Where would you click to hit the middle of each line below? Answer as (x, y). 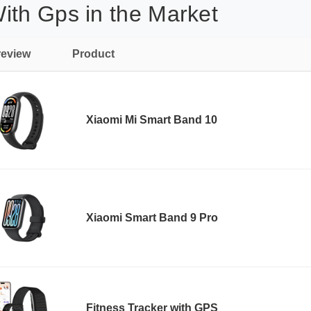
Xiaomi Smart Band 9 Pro (152, 218)
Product (93, 54)
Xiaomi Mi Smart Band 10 (152, 120)
